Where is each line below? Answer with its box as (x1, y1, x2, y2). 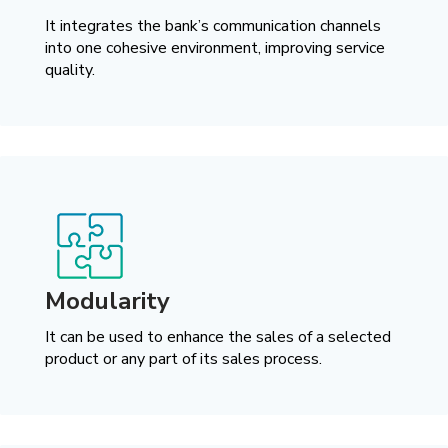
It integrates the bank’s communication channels (44, 15, 381, 38)
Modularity (44, 284, 170, 317)
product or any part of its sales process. (44, 347, 322, 370)
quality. (44, 59, 95, 82)
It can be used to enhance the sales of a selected (44, 325, 391, 348)
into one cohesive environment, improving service (44, 37, 385, 60)
